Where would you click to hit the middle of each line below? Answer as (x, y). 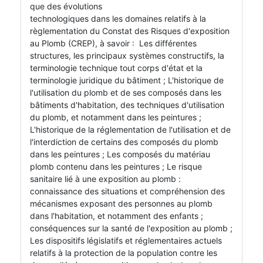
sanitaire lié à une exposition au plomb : (105, 179)
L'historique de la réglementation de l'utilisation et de (130, 130)
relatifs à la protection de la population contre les (124, 253)
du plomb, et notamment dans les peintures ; (116, 117)
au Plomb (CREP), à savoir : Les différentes (113, 43)
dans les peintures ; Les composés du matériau (120, 154)
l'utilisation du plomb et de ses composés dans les (126, 93)
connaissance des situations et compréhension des (127, 191)
